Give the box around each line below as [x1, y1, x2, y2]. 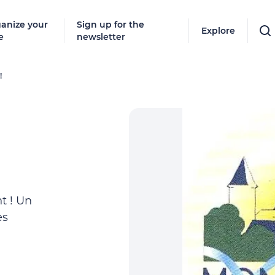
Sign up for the [77, 19, 145, 30]
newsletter [77, 31, 126, 42]
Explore [201, 25, 236, 36]
